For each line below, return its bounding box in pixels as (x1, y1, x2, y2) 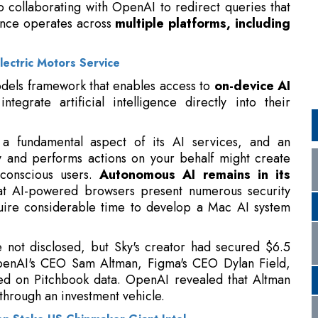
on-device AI (214, 18, 291, 37)
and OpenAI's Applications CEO (111, 274, 291, 293)
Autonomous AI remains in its (99, 106, 290, 126)
